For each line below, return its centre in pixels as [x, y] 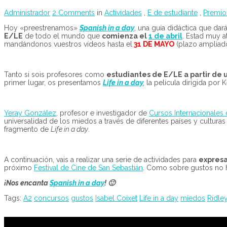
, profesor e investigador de [103, 113]
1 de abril [165, 36]
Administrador [27, 12]
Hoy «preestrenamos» [42, 28]
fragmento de [27, 129]
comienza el [125, 36]
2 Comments [73, 12]
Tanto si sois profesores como [55, 74]
